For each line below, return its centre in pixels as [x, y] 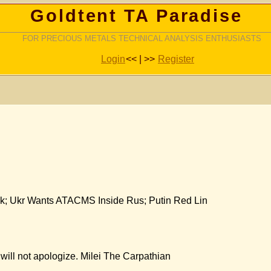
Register [176, 59]
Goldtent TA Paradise [136, 16]
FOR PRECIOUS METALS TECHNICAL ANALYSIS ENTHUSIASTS [142, 38]
